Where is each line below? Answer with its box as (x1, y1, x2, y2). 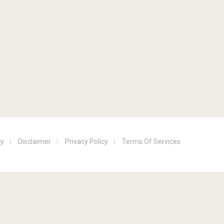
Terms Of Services (122, 137, 180, 146)
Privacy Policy (65, 137, 108, 146)
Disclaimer (18, 137, 51, 146)
